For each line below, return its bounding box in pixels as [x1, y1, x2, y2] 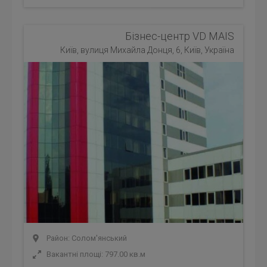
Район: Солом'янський [45, 234, 127, 243]
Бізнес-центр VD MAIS [125, 30, 234, 42]
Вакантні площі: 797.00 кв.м [45, 250, 145, 259]
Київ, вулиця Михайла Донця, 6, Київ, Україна [60, 45, 234, 55]
